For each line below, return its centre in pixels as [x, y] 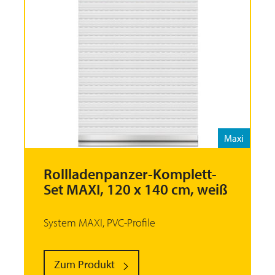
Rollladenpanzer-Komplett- [130, 174]
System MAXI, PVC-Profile [99, 223]
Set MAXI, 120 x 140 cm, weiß [136, 189]
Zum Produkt [84, 265]
